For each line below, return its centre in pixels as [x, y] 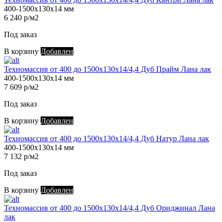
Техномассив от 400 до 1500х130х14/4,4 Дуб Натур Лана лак [107, 139]
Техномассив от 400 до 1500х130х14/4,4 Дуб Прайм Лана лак [108, 69]
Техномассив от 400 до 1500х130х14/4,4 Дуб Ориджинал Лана [110, 208]
